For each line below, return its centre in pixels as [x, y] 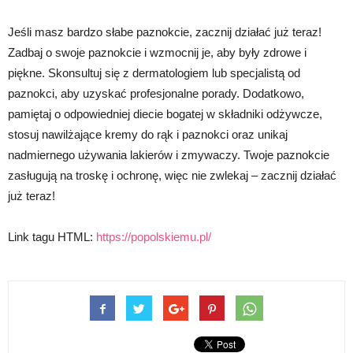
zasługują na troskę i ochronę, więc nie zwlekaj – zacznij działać [172, 176]
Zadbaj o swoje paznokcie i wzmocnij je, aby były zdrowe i [157, 53]
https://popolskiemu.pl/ [154, 237]
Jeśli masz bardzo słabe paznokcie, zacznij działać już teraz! [165, 32]
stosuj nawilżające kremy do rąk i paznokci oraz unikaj [148, 135]
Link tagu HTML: [52, 237]
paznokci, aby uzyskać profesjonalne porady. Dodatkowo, [156, 94]
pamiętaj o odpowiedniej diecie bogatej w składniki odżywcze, [165, 114]
